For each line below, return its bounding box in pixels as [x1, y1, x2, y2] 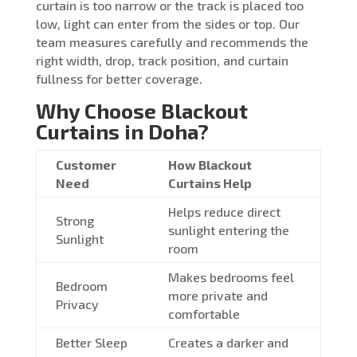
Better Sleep [55, 334, 127, 350]
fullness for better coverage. [35, 70, 202, 86]
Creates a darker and [167, 334, 288, 350]
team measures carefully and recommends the [35, 33, 308, 49]
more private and [167, 287, 268, 303]
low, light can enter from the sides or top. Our [35, 15, 300, 31]
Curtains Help [167, 175, 252, 190]
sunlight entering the [167, 222, 289, 237]
